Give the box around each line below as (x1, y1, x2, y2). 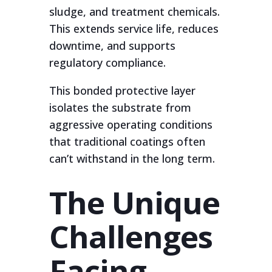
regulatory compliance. (49, 55, 166, 70)
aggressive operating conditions (49, 117, 212, 132)
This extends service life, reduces (49, 21, 219, 36)
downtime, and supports (49, 38, 175, 53)
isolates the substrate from (49, 100, 191, 115)
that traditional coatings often (49, 134, 205, 149)
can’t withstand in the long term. (49, 151, 215, 166)
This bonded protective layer (49, 83, 195, 98)
